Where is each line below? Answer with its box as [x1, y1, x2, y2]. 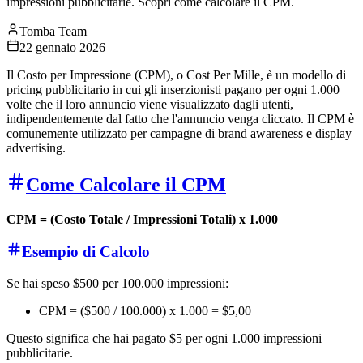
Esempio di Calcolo [21, 243, 150, 261]
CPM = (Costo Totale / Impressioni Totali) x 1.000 [6, 211, 278, 226]
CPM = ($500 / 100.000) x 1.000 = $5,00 [39, 303, 251, 318]
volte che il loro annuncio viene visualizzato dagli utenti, [6, 96, 293, 111]
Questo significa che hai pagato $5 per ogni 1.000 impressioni [6, 331, 322, 345]
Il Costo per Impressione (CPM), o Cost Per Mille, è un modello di [6, 67, 346, 82]
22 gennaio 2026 [19, 40, 105, 54]
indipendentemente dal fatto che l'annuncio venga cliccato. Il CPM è [6, 111, 354, 126]
